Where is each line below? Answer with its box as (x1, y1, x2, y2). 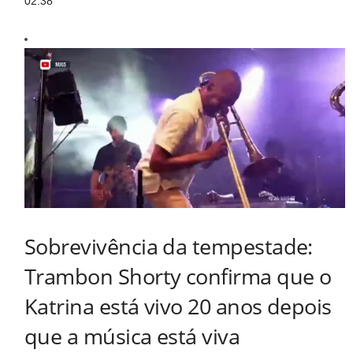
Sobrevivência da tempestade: (24, 232, 313, 262)
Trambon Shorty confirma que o (24, 262, 332, 292)
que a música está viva (24, 321, 240, 351)
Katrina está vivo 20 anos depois (24, 292, 332, 321)
